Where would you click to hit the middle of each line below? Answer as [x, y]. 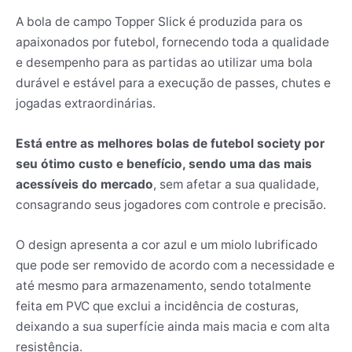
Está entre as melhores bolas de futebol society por [170, 143]
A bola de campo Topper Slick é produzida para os [159, 22]
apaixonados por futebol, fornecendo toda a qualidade [172, 42]
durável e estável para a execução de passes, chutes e [173, 83]
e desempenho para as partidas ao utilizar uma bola [164, 63]
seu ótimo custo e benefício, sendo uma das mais [164, 163]
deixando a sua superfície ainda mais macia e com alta [173, 326]
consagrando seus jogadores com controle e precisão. [171, 204]
